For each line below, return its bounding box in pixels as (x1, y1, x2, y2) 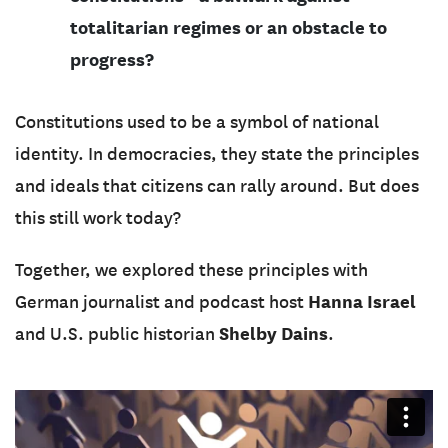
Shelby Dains (219, 321, 328, 345)
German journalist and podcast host (15, 290, 308, 313)
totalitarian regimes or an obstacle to (70, 15, 387, 39)
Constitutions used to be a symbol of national (15, 110, 379, 133)
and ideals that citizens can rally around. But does (15, 174, 419, 197)
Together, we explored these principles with (15, 258, 368, 281)
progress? (70, 47, 154, 71)
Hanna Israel (308, 289, 416, 313)
